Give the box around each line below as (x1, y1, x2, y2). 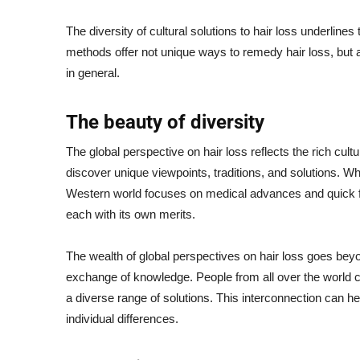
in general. (66, 66, 123, 80)
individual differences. (66, 312, 178, 325)
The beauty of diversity (66, 111, 264, 133)
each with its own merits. (66, 207, 195, 221)
